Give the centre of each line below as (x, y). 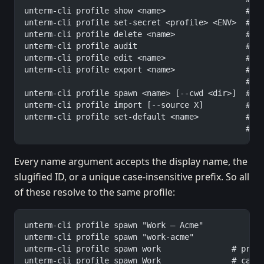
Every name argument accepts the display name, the (131, 161)
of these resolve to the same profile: (95, 192)
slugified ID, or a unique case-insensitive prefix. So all (132, 177)
